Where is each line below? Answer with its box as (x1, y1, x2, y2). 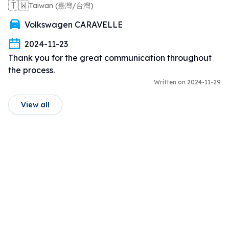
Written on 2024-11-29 (154, 78, 221, 86)
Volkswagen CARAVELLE (25, 19, 123, 30)
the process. (8, 64, 55, 75)
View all (21, 100, 50, 109)
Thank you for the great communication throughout (8, 52, 212, 63)
